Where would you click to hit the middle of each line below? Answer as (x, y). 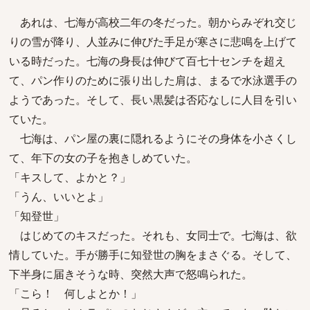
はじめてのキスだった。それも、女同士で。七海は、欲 (153, 235)
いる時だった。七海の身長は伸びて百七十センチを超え (147, 61)
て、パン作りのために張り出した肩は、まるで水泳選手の (153, 80)
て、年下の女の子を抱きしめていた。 (103, 158)
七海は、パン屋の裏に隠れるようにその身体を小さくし (153, 138)
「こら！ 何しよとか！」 (75, 293)
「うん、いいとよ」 (59, 197)
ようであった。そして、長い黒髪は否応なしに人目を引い (153, 100)
